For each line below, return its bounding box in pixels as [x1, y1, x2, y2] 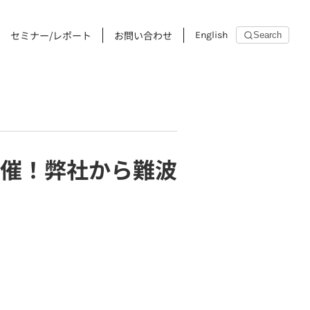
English [195, 28, 228, 41]
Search [253, 30, 282, 40]
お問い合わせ [114, 28, 172, 42]
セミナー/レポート [10, 28, 91, 42]
